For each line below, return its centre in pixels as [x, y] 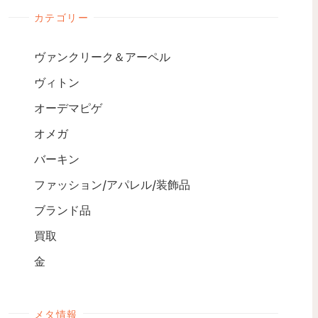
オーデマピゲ [68, 108]
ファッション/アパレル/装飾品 [112, 184]
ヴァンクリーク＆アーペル [102, 56]
